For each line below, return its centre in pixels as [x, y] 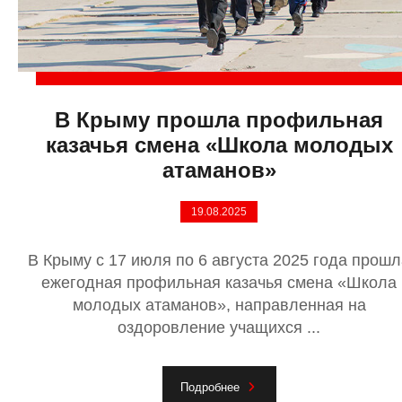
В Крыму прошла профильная [219, 120]
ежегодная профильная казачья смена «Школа [219, 283]
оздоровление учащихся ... [219, 328]
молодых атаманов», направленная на [219, 306]
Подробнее [210, 387]
